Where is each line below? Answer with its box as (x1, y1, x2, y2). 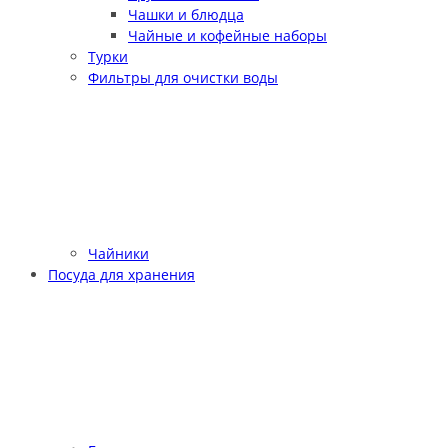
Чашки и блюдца (128, 5, 244, 25)
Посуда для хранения (48, 265, 195, 285)
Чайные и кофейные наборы (128, 26, 327, 46)
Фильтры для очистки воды (88, 68, 278, 88)
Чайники (88, 244, 149, 264)
